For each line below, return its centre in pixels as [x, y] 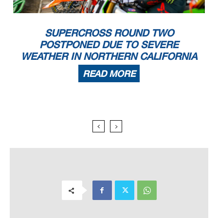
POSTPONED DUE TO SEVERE [109, 45]
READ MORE [109, 74]
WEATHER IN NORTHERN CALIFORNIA [109, 56]
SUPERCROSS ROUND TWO [109, 33]
